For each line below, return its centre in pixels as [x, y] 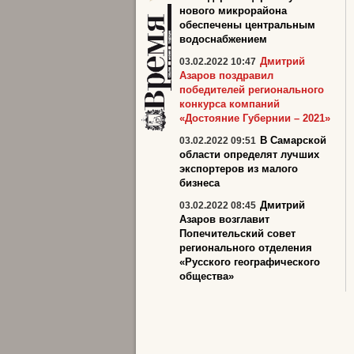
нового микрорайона [233, 11]
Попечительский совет [237, 233]
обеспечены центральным [247, 25]
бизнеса [200, 183]
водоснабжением [223, 39]
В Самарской [293, 140]
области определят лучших [249, 154]
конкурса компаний [230, 104]
